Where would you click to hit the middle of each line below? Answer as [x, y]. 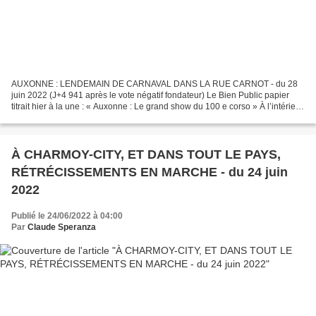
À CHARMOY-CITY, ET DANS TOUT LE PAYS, [146, 154]
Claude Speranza [62, 227]
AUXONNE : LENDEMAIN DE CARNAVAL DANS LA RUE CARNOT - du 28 [154, 84]
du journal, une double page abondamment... [98, 117]
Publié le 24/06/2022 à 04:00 [67, 215]
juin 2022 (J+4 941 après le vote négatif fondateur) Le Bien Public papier [150, 95]
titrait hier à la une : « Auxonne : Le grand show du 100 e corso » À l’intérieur [157, 106]
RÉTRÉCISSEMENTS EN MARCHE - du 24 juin [150, 172]
